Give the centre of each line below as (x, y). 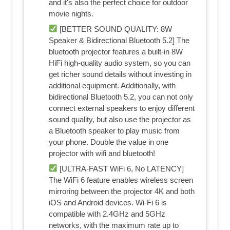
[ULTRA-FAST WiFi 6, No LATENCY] (121, 168)
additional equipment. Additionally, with (112, 85)
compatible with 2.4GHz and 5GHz (107, 214)
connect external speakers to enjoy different (122, 108)
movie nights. (71, 13)
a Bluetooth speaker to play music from (114, 130)
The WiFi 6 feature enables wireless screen (121, 180)
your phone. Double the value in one (109, 142)
